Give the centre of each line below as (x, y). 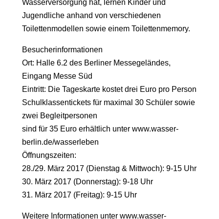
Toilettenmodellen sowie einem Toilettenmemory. (106, 29)
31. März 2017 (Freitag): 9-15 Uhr (79, 195)
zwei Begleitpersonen (59, 116)
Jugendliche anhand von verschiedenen (91, 16)
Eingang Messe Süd (57, 76)
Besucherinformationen (62, 50)
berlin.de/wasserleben (60, 142)
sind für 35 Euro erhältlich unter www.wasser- (100, 129)
